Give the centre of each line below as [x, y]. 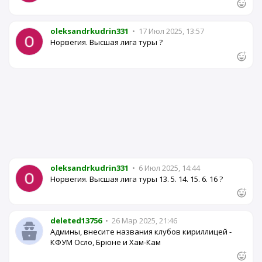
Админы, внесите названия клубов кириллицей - [141, 231]
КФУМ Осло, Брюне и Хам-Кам [106, 242]
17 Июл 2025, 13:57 [170, 31]
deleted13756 [76, 220]
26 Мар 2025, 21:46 [144, 220]
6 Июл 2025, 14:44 [168, 168]
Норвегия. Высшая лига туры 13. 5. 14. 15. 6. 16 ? [137, 179]
